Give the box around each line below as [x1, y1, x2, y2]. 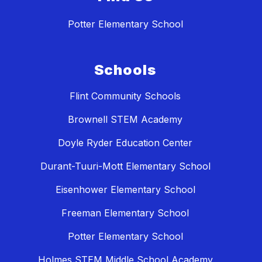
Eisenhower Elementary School [55, 184, 195, 196]
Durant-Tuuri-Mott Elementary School [40, 160, 211, 173]
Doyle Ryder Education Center [58, 137, 192, 149]
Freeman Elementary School [61, 207, 189, 219]
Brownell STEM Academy [68, 113, 182, 126]
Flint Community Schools [70, 90, 181, 102]
